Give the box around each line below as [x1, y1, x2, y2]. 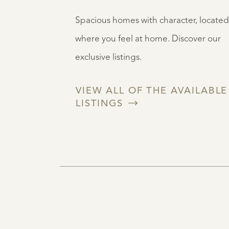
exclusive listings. [75, 53, 142, 62]
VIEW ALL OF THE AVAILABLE [76, 86, 228, 96]
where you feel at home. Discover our [75, 34, 221, 43]
